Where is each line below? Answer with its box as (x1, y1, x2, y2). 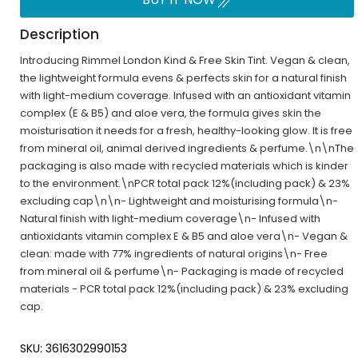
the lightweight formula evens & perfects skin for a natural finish (20, 70, 347, 86)
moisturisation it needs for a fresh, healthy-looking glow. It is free (20, 123, 352, 138)
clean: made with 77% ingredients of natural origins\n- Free (20, 246, 328, 261)
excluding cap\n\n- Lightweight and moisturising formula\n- (20, 193, 338, 209)
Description (20, 25, 99, 44)
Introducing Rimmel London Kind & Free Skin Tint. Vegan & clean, (20, 53, 350, 68)
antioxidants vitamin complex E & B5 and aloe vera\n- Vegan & (20, 229, 348, 244)
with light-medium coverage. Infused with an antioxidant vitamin (20, 88, 351, 103)
